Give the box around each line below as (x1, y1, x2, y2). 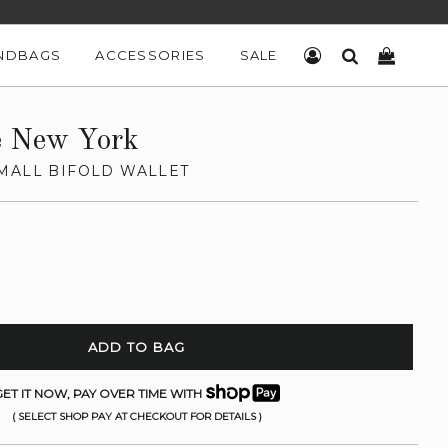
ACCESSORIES (95, 47, 206, 63)
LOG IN (322, 47, 376, 63)
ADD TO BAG (87, 339, 186, 355)
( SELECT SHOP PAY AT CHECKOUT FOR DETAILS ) (11, 410, 262, 423)
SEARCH (358, 47, 422, 63)
